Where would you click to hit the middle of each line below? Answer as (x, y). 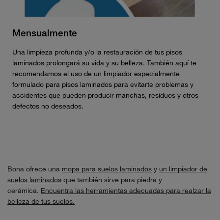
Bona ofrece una (35, 169)
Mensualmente (45, 33)
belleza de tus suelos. (41, 201)
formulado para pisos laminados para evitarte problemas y (103, 84)
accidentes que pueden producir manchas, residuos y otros (105, 95)
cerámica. (24, 191)
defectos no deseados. (48, 106)
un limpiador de (183, 169)
